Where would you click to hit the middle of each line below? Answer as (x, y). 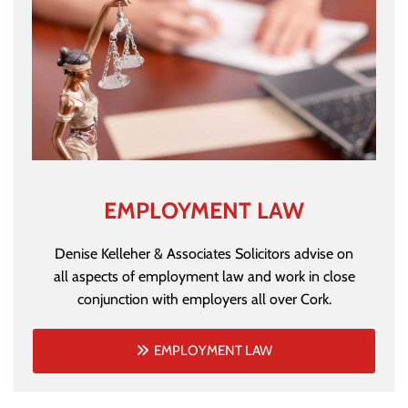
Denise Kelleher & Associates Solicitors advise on (204, 253)
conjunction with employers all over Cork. (204, 299)
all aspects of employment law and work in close (204, 276)
